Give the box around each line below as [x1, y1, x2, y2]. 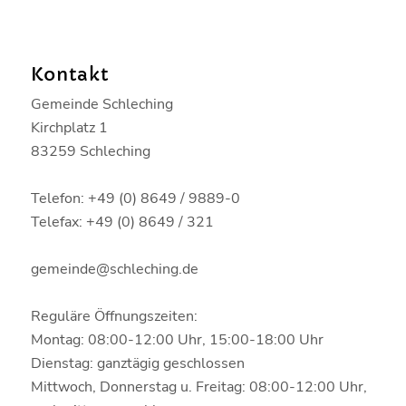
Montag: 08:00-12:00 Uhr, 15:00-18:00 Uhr [30, 329, 324, 350]
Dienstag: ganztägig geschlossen [30, 353, 245, 373]
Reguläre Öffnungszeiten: [30, 305, 198, 326]
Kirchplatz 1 [30, 117, 108, 138]
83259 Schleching [30, 140, 150, 161]
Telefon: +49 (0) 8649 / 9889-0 [30, 188, 240, 208]
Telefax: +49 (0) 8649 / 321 [30, 211, 214, 232]
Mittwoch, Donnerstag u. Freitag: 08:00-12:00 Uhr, [30, 376, 367, 397]
